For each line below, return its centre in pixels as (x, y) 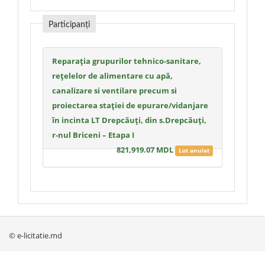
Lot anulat (194, 151)
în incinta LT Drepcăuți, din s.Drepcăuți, (129, 120)
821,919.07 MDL (146, 150)
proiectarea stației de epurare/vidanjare (130, 105)
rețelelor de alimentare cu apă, (112, 76)
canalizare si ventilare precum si (114, 91)
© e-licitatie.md (35, 235)
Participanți (69, 25)
